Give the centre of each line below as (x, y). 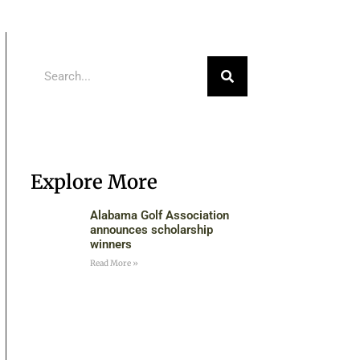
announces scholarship (151, 230)
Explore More (94, 182)
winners (110, 244)
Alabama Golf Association (159, 215)
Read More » (114, 263)
